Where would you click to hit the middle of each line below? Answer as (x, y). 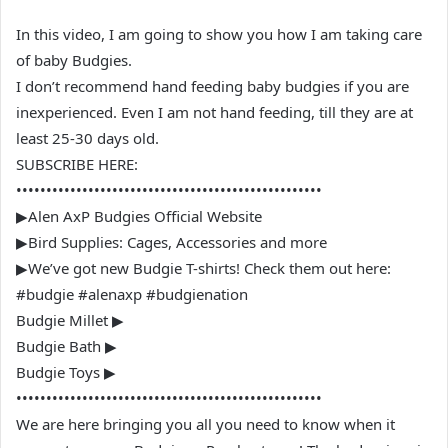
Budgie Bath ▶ (66, 346)
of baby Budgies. (74, 60)
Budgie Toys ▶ (66, 372)
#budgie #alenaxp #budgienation (132, 294)
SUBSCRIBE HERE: (77, 164)
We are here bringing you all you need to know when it (205, 424)
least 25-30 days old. (87, 138)
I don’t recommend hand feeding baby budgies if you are (212, 86)
